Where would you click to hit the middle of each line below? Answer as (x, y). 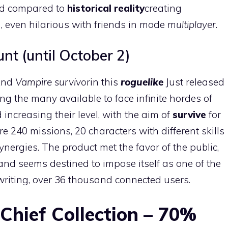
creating (163, 8)
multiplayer (192, 24)
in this (105, 82)
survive (191, 115)
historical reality (106, 8)
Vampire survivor (53, 82)
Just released (195, 82)
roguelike (143, 82)
